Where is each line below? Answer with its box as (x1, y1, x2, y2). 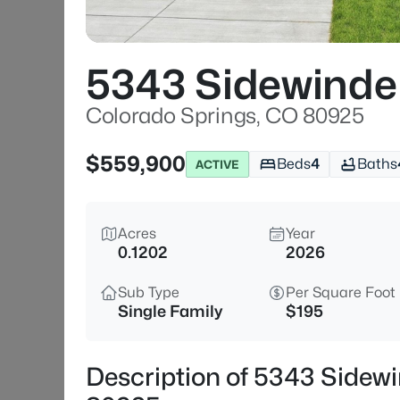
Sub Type (118, 284, 179, 301)
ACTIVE (196, 156, 239, 171)
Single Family (118, 302, 222, 321)
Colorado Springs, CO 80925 (86, 103, 364, 129)
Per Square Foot (286, 284, 396, 301)
